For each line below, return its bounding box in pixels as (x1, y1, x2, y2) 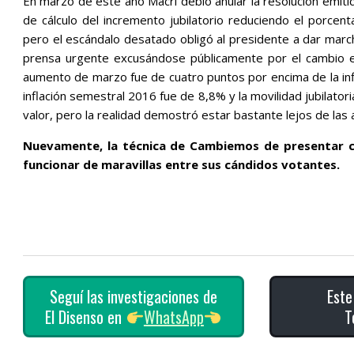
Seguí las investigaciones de (49, 284, 217, 309)
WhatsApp (143, 305, 204, 330)
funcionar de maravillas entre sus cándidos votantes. (23, 156, 340, 173)
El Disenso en (45, 305, 126, 330)
